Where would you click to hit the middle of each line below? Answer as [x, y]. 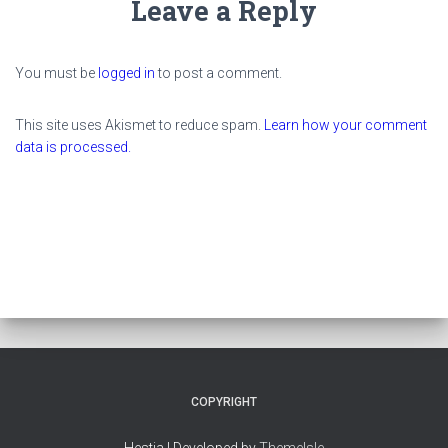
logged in [126, 72]
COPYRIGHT [224, 402]
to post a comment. [218, 72]
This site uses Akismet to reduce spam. [139, 124]
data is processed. [73, 146]
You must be [56, 72]
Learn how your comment [345, 124]
